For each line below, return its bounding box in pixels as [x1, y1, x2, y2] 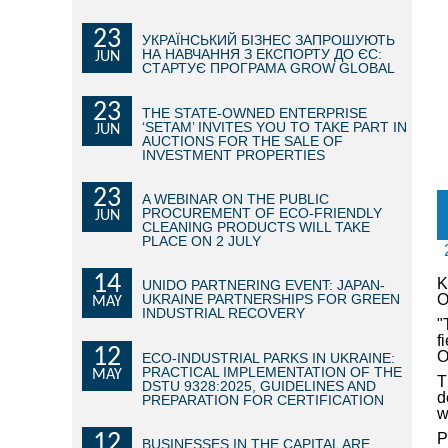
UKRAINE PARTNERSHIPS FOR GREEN [142, 291, 400, 307]
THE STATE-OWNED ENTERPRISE [142, 105, 367, 121]
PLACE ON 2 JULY [142, 233, 261, 249]
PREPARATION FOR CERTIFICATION [142, 392, 384, 408]
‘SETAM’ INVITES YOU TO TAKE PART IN [142, 119, 407, 135]
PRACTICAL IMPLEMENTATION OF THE [142, 364, 402, 380]
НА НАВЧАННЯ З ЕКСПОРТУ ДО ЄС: [142, 46, 382, 62]
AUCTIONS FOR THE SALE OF [142, 133, 343, 149]
